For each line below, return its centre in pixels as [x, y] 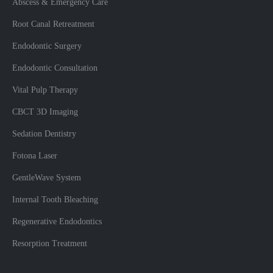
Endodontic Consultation [55, 68]
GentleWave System [47, 178]
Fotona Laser [35, 156]
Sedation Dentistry [44, 134]
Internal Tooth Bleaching [55, 200]
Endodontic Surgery [47, 46]
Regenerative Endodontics [57, 222]
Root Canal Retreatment [53, 24]
